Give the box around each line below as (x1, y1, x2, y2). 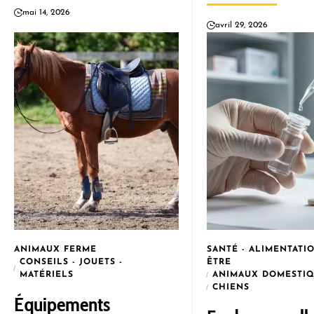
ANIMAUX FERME (14, 245, 97, 254)
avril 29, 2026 (215, 21, 268, 29)
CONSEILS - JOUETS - (19, 258, 123, 266)
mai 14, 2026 (22, 8, 70, 17)
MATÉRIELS (19, 271, 74, 279)
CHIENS (212, 283, 250, 292)
